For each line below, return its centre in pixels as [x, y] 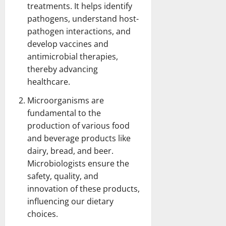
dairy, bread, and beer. [70, 151]
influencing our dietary [70, 201]
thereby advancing [63, 69]
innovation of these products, [83, 188]
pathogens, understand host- [83, 18]
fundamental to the [64, 113]
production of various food [78, 125]
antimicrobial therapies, [73, 56]
